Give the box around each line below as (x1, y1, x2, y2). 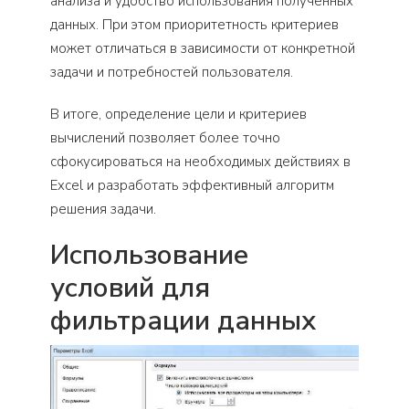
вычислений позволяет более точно (50, 128, 280, 147)
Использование (50, 236, 248, 274)
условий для (50, 268, 210, 307)
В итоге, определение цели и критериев (50, 104, 307, 123)
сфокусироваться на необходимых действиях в (50, 152, 351, 171)
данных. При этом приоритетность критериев (50, 15, 339, 34)
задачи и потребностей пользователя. (50, 62, 293, 81)
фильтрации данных (50, 301, 316, 340)
